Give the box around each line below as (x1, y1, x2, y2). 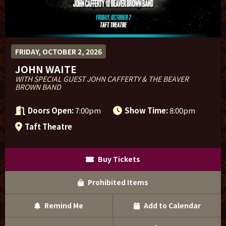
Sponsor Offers (18, 7, 84, 21)
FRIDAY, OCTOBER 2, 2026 (15, 46, 102, 56)
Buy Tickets (96, 154, 140, 164)
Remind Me (43, 200, 84, 211)
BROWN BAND (15, 81, 61, 92)
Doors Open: (28, 104, 74, 116)
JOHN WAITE (15, 62, 77, 76)
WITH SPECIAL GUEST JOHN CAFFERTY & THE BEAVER (15, 73, 189, 84)
